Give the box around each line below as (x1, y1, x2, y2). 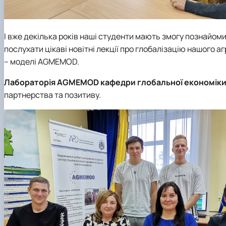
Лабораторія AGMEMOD (4, 76, 100, 88)
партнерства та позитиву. (4, 89, 101, 100)
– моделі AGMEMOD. (4, 56, 79, 68)
